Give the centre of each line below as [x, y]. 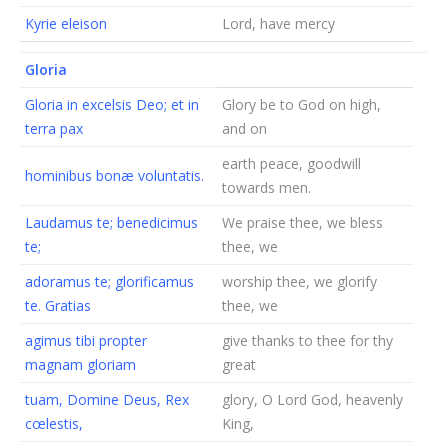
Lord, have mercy [278, 23]
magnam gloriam [80, 364]
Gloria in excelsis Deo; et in [112, 104]
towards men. [266, 187]
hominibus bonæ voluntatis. [114, 175]
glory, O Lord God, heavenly [312, 399]
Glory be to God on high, [301, 104]
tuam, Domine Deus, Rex [107, 399]
